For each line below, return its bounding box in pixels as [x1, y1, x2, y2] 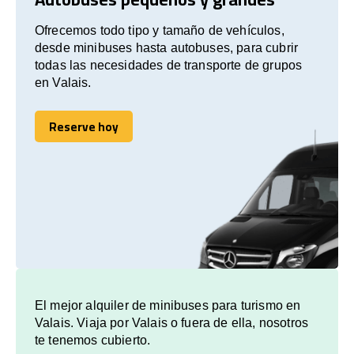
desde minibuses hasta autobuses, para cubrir [35, 40, 299, 55]
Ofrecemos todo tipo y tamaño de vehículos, [35, 23, 284, 37]
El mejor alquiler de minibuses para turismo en [35, 298, 301, 312]
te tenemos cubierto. [35, 333, 151, 347]
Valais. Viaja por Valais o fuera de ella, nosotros [35, 315, 309, 330]
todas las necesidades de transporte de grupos [35, 58, 303, 72]
